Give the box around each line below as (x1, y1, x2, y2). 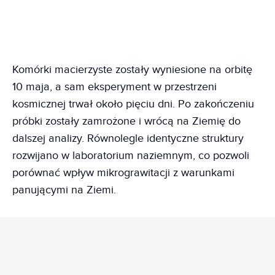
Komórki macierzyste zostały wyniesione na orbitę (12, 63, 252, 76)
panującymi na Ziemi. (12, 183, 116, 196)
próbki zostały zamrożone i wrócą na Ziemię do (12, 114, 241, 128)
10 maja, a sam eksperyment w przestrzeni (12, 80, 217, 93)
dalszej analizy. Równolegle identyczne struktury (12, 131, 244, 145)
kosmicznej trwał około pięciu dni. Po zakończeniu (12, 97, 254, 110)
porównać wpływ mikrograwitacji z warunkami (12, 166, 234, 179)
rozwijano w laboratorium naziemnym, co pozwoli (12, 149, 249, 162)
